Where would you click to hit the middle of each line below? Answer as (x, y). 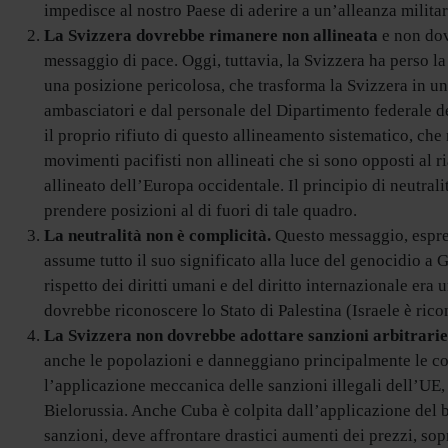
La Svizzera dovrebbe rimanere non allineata (211, 36)
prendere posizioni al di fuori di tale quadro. (200, 211)
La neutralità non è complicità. (157, 236)
